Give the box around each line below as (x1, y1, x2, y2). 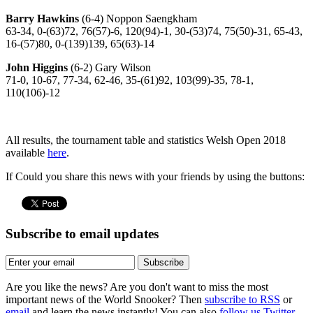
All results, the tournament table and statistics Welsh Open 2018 (6, 133, 286, 146)
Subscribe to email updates (6, 226, 159, 241)
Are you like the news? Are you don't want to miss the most (6, 280, 268, 293)
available (6, 146, 48, 159)
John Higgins (6, 61, 68, 73)
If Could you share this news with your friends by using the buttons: (6, 170, 305, 182)
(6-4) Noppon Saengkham (79, 12, 197, 24)
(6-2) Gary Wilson (68, 61, 151, 73)
